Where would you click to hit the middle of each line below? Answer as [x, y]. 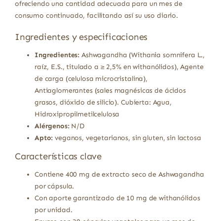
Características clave [58, 157]
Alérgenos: [52, 126]
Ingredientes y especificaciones [81, 37]
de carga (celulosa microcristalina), [91, 79]
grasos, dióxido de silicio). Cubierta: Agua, [103, 103]
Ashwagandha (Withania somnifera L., [142, 55]
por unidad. [53, 210]
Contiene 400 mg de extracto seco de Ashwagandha [119, 175]
